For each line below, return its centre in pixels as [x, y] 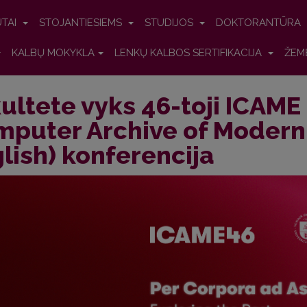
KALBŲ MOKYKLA [53, 53]
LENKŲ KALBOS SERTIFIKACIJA [189, 53]
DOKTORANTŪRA [260, 23]
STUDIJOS [170, 23]
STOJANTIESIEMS [82, 23]
